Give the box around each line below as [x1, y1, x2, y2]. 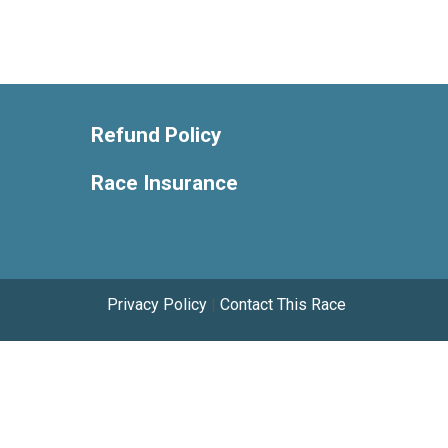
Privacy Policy [107, 294, 207, 314]
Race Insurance [91, 170, 238, 195]
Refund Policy [91, 122, 221, 147]
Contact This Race [220, 294, 346, 314]
